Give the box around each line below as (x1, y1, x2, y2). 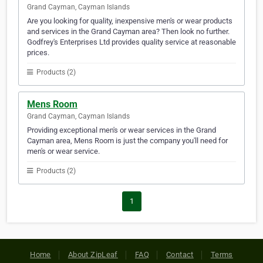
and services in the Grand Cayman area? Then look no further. (27, 27, 230, 36)
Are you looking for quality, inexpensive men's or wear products (27, 16, 232, 26)
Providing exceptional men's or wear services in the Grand (27, 126, 216, 135)
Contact (166, 250, 194, 259)
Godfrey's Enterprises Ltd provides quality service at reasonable (27, 38, 236, 47)
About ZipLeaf (68, 250, 118, 259)
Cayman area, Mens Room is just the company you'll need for (27, 136, 228, 146)
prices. (27, 48, 49, 58)
